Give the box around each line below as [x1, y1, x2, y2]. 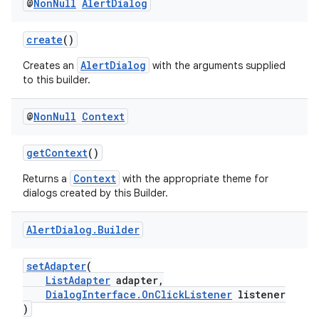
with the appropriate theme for [120, 172, 268, 185]
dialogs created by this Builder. [23, 187, 168, 199]
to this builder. [23, 73, 90, 86]
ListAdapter [46, 273, 110, 287]
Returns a [23, 172, 70, 185]
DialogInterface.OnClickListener [46, 288, 232, 301]
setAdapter [26, 259, 86, 273]
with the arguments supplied [150, 59, 286, 72]
